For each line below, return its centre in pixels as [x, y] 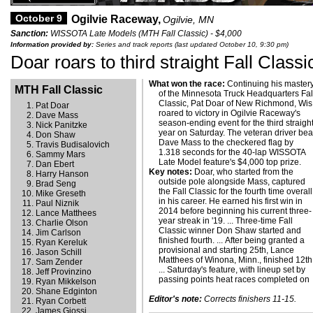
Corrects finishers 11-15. [249, 299]
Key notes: [170, 172]
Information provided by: [52, 44]
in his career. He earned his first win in [231, 201]
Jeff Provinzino [64, 272]
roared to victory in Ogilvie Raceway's [230, 113]
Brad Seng [56, 184]
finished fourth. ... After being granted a [232, 240]
